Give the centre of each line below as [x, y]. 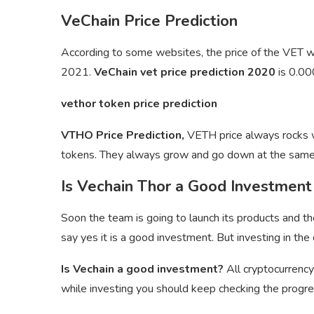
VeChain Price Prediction [149, 21]
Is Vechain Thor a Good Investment [186, 187]
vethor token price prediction [139, 104]
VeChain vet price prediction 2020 [186, 73]
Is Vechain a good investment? [144, 269]
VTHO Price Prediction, [123, 136]
